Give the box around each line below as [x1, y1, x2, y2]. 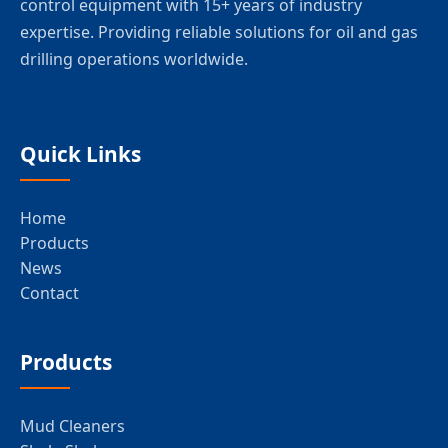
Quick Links [20, 140, 141, 169]
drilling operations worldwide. [20, 48, 248, 71]
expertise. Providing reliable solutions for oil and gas [20, 21, 418, 44]
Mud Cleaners [20, 415, 125, 438]
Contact [20, 282, 79, 305]
